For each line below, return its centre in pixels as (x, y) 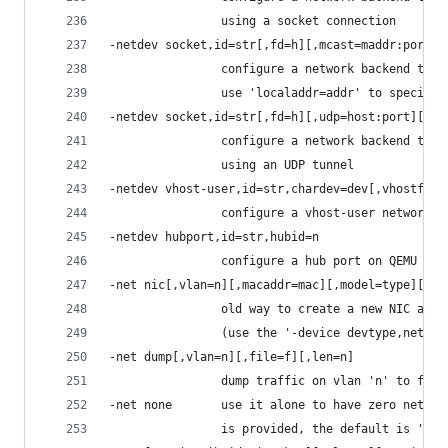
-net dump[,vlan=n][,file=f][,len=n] (231, 356)
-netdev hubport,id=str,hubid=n (214, 236)
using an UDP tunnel (231, 164)
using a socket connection (252, 20)
